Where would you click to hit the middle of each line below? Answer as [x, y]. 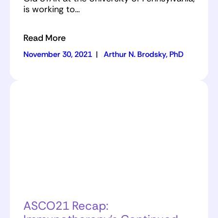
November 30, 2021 [58, 54]
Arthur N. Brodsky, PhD [144, 54]
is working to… [52, 9]
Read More [45, 38]
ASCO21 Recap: [66, 206]
